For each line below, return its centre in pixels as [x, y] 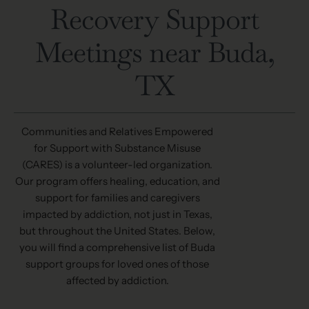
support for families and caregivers [117, 198]
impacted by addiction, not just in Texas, [117, 215]
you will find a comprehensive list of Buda [117, 248]
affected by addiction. [117, 281]
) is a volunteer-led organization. [136, 165]
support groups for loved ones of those [117, 264]
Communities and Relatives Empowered [117, 132]
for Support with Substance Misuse [117, 148]
